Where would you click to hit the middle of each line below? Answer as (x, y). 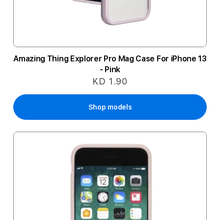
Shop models (110, 107)
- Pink (110, 69)
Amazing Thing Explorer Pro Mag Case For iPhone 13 (110, 59)
